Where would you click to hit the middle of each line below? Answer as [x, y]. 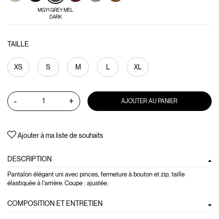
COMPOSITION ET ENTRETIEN [55, 203]
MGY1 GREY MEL [55, 10]
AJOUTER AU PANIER [150, 101]
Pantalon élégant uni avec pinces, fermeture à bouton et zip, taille [96, 174]
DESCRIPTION [30, 159]
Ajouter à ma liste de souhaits [60, 135]
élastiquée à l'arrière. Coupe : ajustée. [58, 183]
